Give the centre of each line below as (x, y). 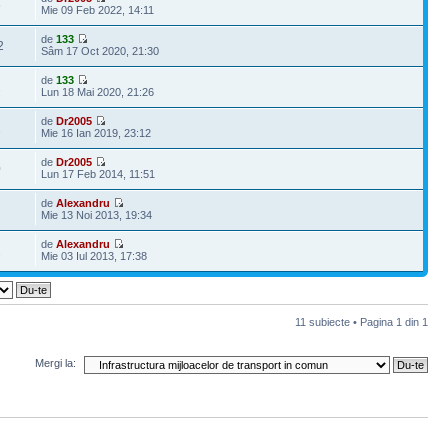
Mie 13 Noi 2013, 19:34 (97, 215)
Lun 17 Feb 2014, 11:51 (98, 174)
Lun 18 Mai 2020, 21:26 (98, 92)
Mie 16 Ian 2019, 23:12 (96, 133)
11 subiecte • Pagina (345, 322)
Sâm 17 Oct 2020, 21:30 (100, 51)
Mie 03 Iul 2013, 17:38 (94, 256)
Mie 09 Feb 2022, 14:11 (98, 10)
